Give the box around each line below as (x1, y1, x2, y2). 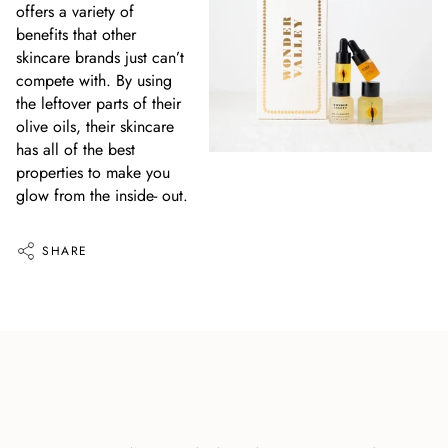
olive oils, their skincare (16, 114, 174, 138)
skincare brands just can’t (16, 45, 184, 69)
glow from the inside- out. (16, 183, 188, 207)
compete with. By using (16, 68, 172, 92)
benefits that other (16, 22, 136, 46)
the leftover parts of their (16, 91, 181, 115)
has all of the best (16, 137, 135, 161)
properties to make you (16, 160, 170, 184)
